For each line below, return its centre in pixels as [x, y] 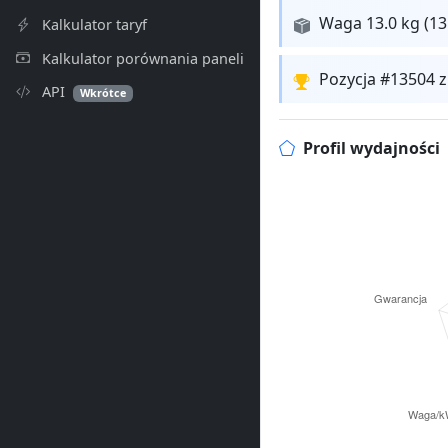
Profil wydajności [371, 148]
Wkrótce [103, 93]
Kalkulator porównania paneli [141, 58]
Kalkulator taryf [92, 24]
